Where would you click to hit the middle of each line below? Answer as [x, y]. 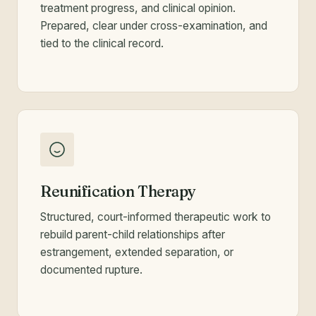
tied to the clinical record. [102, 44]
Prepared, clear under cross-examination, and [154, 26]
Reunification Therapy [118, 192]
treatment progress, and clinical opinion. [138, 8]
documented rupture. [91, 270]
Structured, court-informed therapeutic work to [156, 217]
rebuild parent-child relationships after [133, 235]
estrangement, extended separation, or [137, 253]
